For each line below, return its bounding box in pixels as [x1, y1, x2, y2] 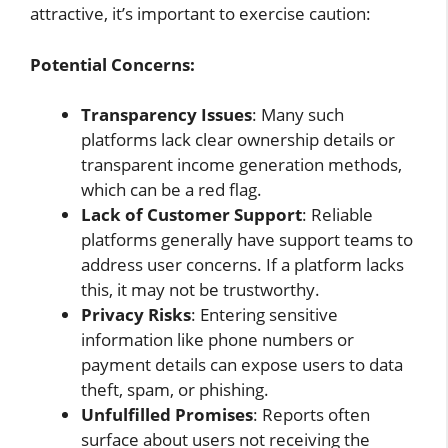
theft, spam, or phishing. [81, 378, 269, 402]
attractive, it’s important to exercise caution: [30, 2, 371, 26]
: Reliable [302, 203, 373, 227]
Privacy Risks [81, 303, 191, 327]
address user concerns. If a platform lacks [81, 253, 404, 277]
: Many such [252, 103, 344, 127]
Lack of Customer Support [81, 203, 302, 227]
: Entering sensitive [191, 303, 338, 327]
